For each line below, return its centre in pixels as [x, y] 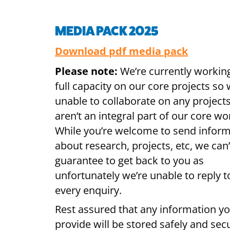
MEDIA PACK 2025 [107, 31]
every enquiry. [88, 190]
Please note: [88, 71]
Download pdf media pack [121, 51]
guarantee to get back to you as [129, 160]
